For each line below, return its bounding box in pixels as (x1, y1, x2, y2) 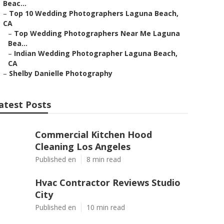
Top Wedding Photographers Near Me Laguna (14, 28, 180, 38)
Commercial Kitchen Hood (35, 128, 152, 140)
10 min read (86, 202, 125, 212)
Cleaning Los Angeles (35, 140, 130, 152)
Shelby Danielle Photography (9, 68, 112, 78)
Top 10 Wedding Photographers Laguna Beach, (9, 8, 178, 18)
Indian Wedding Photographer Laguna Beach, (14, 48, 177, 58)
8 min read (86, 154, 121, 164)
